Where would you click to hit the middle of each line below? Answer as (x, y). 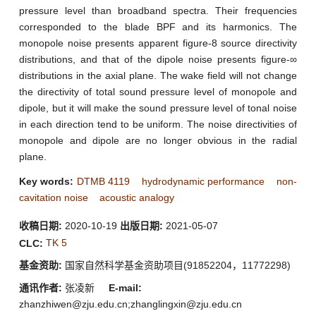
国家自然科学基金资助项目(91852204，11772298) (176, 265)
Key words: (47, 181)
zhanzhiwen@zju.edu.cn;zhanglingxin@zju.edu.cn (130, 304)
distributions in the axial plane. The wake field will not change (158, 75)
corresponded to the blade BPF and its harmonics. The (158, 26)
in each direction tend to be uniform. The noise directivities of (158, 124)
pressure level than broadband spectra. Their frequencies (158, 10)
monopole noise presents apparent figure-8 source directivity (158, 43)
